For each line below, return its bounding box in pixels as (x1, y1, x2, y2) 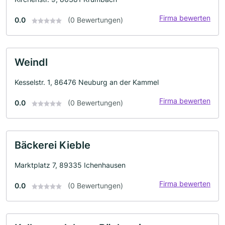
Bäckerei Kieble (15, 139, 90, 151)
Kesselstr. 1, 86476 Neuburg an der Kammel (15, 78, 159, 86)
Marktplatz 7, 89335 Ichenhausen (15, 161, 126, 169)
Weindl (15, 56, 48, 68)
